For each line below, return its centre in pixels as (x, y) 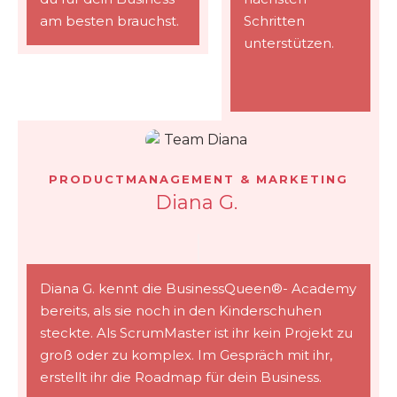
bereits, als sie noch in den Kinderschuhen (181, 311)
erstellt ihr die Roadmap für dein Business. (183, 377)
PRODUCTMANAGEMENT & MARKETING (198, 179)
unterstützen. (291, 43)
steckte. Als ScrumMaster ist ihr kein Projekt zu (196, 333)
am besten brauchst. (111, 21)
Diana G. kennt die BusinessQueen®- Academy (198, 288)
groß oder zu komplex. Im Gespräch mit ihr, (186, 355)
